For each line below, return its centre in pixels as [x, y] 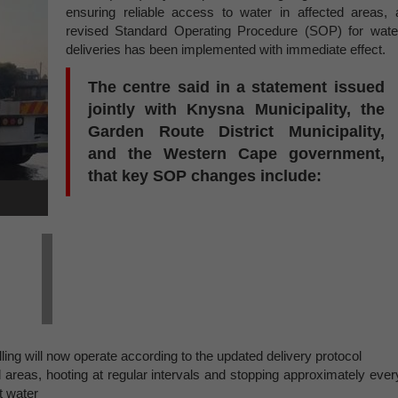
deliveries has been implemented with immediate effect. [226, 49]
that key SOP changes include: [205, 176]
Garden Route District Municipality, [236, 131]
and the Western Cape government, [236, 154]
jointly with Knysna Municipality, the [236, 109]
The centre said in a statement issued [236, 87]
